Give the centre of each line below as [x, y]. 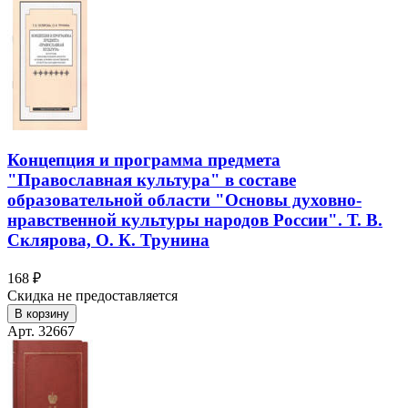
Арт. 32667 [41, 331]
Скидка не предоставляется [92, 296]
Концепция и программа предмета [144, 160]
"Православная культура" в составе [152, 180]
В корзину [42, 314]
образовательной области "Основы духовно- [184, 200]
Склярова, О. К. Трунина [108, 240]
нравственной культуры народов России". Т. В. [195, 220]
